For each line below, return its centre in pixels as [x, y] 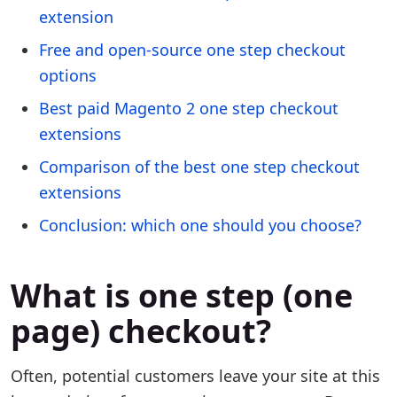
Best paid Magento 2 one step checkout [189, 108]
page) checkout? [141, 331]
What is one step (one [182, 296]
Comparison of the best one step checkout [199, 167]
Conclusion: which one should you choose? [200, 225]
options [68, 75]
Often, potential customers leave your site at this [195, 376]
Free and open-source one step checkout [192, 50]
